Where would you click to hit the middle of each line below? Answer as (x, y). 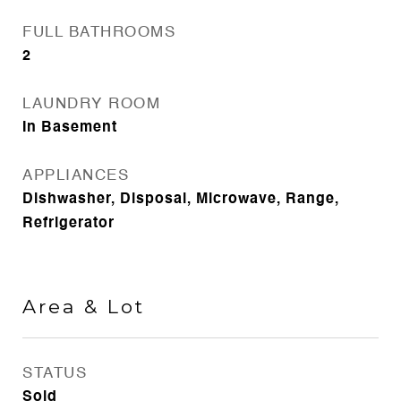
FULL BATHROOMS (99, 33)
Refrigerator (68, 224)
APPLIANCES (76, 176)
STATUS (55, 374)
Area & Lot (84, 307)
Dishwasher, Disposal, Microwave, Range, (181, 200)
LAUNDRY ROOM (91, 104)
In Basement (70, 128)
